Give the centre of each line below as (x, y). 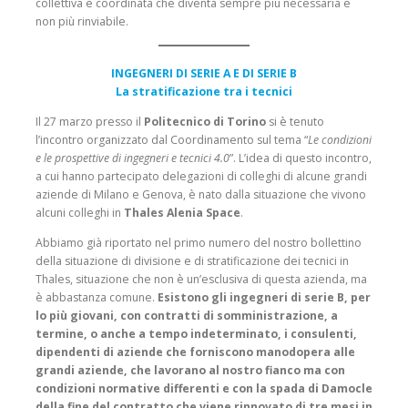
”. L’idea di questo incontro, (301, 158)
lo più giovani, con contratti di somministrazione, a (187, 315)
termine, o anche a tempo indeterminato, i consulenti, (196, 333)
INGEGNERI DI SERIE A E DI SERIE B (204, 73)
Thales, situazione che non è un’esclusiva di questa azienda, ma (201, 279)
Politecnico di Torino (205, 121)
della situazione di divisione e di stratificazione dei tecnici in (192, 260)
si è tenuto (295, 121)
